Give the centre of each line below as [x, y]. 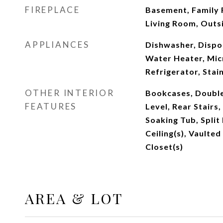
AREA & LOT [74, 198]
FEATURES [51, 106]
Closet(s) [164, 147]
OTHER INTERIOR [70, 93]
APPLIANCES [57, 45]
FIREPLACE [53, 10]
